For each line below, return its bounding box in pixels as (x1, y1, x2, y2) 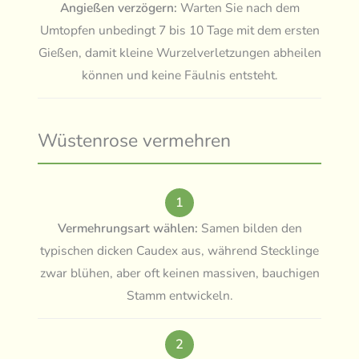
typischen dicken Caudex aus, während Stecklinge (40, 241, 319, 260)
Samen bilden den (197, 219, 302, 237)
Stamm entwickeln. (126, 286, 233, 305)
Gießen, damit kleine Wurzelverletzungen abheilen (38, 43, 321, 62)
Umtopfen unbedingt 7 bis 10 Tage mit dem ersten (39, 21, 320, 39)
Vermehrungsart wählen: (57, 219, 198, 237)
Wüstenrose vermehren (38, 127, 232, 153)
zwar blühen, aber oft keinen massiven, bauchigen (39, 264, 320, 282)
